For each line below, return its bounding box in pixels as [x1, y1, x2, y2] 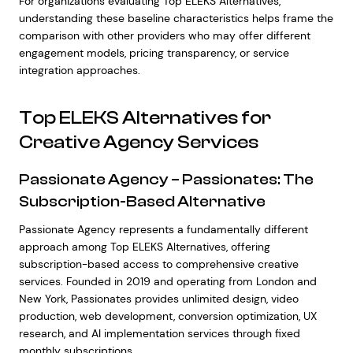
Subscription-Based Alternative [18, 192, 266, 210]
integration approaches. [18, 63, 140, 77]
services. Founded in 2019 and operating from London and [18, 274, 317, 288]
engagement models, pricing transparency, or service [18, 46, 289, 60]
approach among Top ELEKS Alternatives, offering [18, 240, 270, 254]
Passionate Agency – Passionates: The [18, 170, 314, 188]
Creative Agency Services [18, 132, 258, 153]
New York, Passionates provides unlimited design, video [18, 292, 299, 306]
